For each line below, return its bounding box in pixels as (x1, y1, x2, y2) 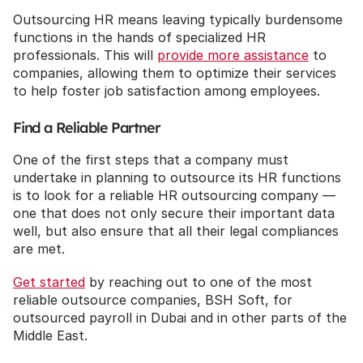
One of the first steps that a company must (13, 152, 288, 168)
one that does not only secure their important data (13, 205, 335, 221)
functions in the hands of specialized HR (13, 29, 266, 45)
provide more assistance (157, 47, 309, 63)
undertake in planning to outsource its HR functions (13, 169, 341, 186)
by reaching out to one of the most (85, 274, 312, 290)
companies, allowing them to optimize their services (13, 65, 336, 81)
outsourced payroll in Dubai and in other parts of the (13, 310, 347, 326)
